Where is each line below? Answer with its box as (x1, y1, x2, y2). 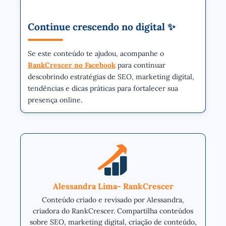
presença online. (28, 95, 82, 104)
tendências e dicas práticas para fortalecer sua (28, 83, 178, 93)
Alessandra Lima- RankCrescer (52, 181, 174, 191)
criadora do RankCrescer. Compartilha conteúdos (33, 206, 193, 215)
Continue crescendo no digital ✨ (28, 20, 176, 33)
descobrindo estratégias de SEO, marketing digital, (28, 72, 194, 81)
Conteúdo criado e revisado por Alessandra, (42, 195, 184, 204)
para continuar (116, 60, 165, 70)
